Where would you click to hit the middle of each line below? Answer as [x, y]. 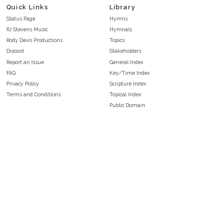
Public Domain [127, 105]
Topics [117, 40]
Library [123, 7]
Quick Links [27, 7]
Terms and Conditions [33, 95]
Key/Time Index [130, 73]
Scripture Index [128, 83]
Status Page [21, 18]
